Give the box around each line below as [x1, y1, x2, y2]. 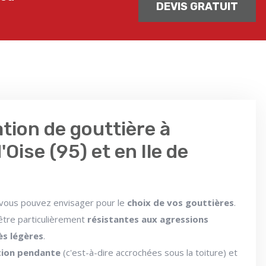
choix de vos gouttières [127, 197, 235, 209]
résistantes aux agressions [87, 213, 209, 226]
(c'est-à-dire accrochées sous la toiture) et [61, 246, 238, 259]
